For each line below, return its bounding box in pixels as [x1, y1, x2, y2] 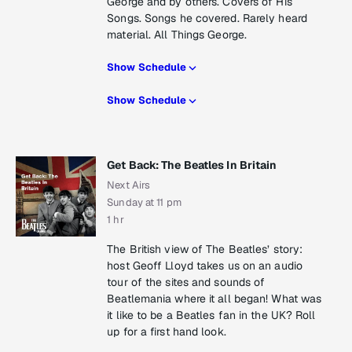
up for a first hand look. [107, 324, 226, 339]
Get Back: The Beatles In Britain [107, 158, 277, 173]
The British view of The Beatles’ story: [107, 242, 303, 257]
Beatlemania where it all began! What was [107, 291, 322, 306]
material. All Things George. [107, 27, 247, 42]
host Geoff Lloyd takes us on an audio [107, 258, 302, 273]
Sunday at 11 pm [107, 196, 181, 210]
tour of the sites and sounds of [107, 275, 266, 290]
